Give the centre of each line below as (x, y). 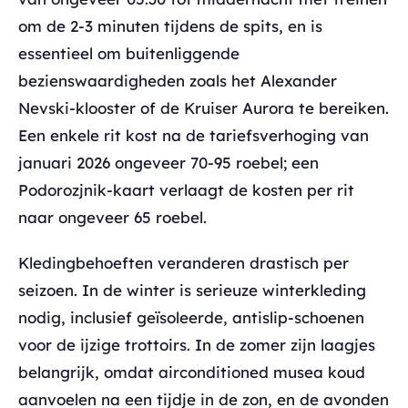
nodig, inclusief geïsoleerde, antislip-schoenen (191, 317)
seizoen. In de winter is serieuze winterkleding (192, 290)
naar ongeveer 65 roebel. (112, 217)
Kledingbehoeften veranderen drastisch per (184, 262)
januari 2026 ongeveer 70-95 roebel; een (168, 162)
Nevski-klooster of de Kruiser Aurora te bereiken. (204, 107)
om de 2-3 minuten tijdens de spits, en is (170, 25)
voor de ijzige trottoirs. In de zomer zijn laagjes (197, 344)
